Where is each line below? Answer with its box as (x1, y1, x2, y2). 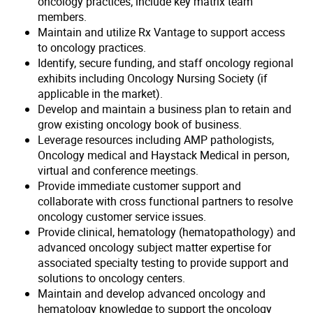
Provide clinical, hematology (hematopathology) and (38, 224, 296, 240)
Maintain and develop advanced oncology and (38, 285, 266, 301)
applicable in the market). (38, 85, 163, 101)
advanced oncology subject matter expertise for (38, 239, 272, 255)
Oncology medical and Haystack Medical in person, (38, 147, 290, 163)
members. (38, 8, 87, 24)
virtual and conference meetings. (38, 162, 199, 178)
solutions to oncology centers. (38, 270, 186, 286)
